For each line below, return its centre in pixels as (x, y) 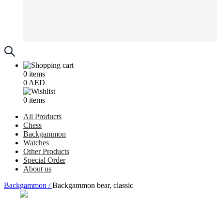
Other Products (46, 151)
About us (37, 169)
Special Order (44, 160)
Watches (36, 143)
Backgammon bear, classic (93, 185)
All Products (42, 116)
